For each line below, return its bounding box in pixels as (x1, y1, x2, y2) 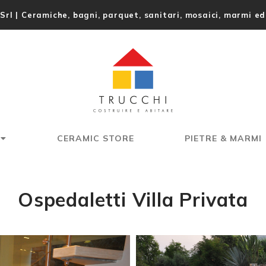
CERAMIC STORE (56, 133, 134, 144)
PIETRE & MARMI (184, 133, 262, 144)
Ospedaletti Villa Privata (18, 188, 248, 211)
